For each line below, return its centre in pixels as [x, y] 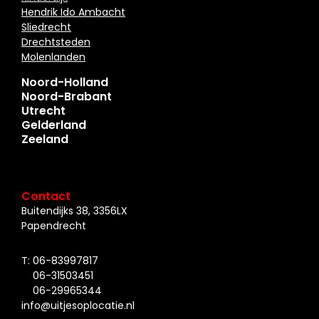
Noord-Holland [65, 82]
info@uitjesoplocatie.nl [78, 305]
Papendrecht [54, 225]
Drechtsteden [56, 42]
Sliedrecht [46, 27]
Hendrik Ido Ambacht [73, 12]
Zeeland [45, 139]
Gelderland [54, 125]
